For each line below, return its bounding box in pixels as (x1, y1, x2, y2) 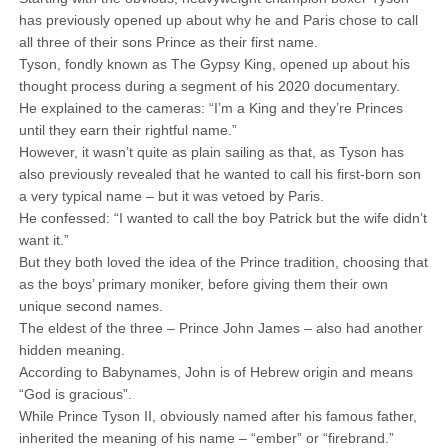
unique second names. (18, 298, 167, 314)
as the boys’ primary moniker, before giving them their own (18, 276, 388, 292)
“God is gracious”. (18, 386, 132, 402)
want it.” (18, 232, 69, 248)
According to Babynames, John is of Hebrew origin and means (18, 364, 413, 380)
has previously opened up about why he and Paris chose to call (18, 12, 418, 28)
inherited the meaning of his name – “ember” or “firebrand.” (18, 430, 398, 446)
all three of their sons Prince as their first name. (18, 34, 322, 50)
